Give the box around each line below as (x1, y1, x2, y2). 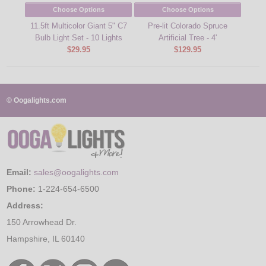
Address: (7, 200, 44, 210)
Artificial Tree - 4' (159, 33, 217, 42)
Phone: (7, 183, 36, 194)
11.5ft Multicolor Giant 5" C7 (30, 21, 127, 30)
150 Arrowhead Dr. (7, 217, 77, 227)
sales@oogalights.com (34, 167, 119, 177)
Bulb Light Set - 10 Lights (34, 33, 122, 42)
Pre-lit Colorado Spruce (148, 21, 227, 30)
